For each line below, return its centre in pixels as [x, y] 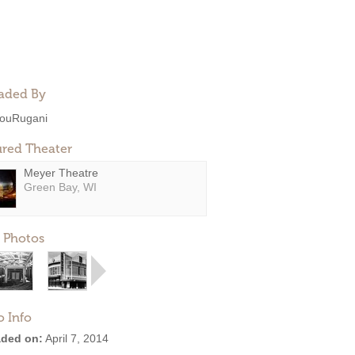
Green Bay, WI [60, 187]
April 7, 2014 [76, 338]
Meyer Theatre [61, 173]
